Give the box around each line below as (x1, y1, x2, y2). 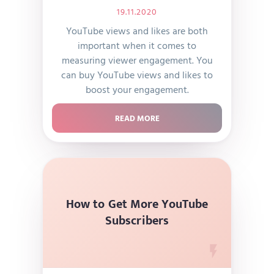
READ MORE (114, 112, 160, 124)
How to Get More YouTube (65, 193, 209, 215)
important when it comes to (78, 38, 196, 53)
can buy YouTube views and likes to (61, 67, 213, 82)
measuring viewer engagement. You (61, 53, 213, 67)
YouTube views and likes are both (66, 23, 208, 38)
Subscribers (105, 210, 169, 231)
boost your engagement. (85, 82, 189, 97)
